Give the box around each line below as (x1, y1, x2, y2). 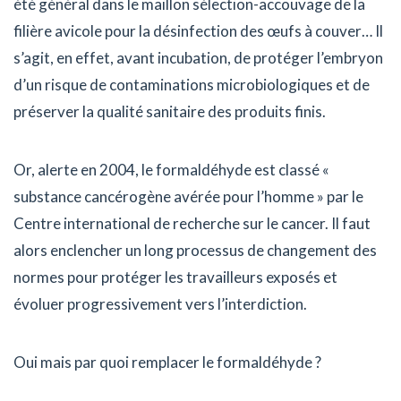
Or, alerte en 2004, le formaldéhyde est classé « (13, 159, 329, 179)
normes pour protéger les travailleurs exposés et (13, 267, 337, 286)
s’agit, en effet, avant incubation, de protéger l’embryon (13, 47, 383, 67)
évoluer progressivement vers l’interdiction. (13, 294, 307, 313)
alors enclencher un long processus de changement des (13, 240, 377, 260)
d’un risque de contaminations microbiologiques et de (13, 74, 370, 94)
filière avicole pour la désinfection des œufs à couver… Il (13, 21, 383, 40)
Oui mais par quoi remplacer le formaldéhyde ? (13, 352, 321, 371)
